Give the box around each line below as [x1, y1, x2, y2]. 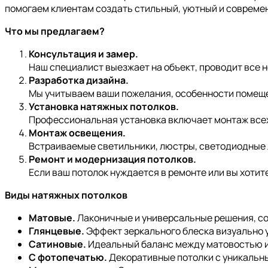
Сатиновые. [29, 237, 86, 251]
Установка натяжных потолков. [29, 100, 179, 114]
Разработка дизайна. [29, 74, 129, 87]
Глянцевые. [29, 224, 84, 238]
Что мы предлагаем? [5, 25, 105, 38]
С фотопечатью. [29, 251, 107, 264]
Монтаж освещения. [29, 126, 126, 140]
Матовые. [29, 211, 75, 225]
